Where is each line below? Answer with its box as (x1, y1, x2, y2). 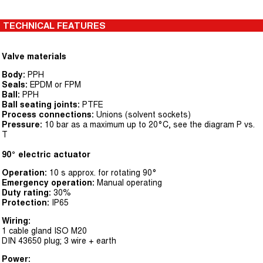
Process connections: (2, 110, 94, 119)
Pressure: (2, 120, 42, 129)
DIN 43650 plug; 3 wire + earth (2, 236, 116, 245)
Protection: (2, 198, 49, 207)
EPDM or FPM (28, 80, 81, 89)
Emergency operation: (2, 178, 95, 187)
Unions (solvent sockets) (94, 110, 191, 119)
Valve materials (2, 52, 66, 61)
